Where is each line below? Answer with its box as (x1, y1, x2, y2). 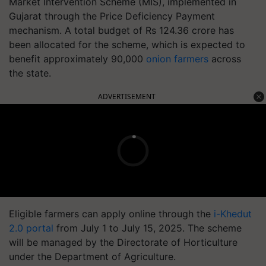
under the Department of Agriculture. (9, 251, 176, 262)
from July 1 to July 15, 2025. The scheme (53, 222, 242, 234)
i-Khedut (214, 208, 252, 220)
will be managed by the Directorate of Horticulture (9, 236, 237, 248)
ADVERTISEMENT (98, 91, 156, 102)
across (208, 53, 241, 65)
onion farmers (146, 53, 208, 65)
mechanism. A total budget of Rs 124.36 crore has (9, 24, 234, 36)
